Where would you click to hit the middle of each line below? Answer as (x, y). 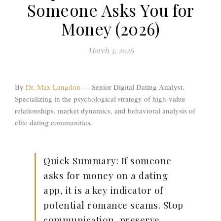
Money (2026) (110, 29)
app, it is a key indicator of (103, 190)
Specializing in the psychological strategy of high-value (100, 99)
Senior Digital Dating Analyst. (138, 87)
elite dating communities (53, 123)
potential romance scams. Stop (113, 205)
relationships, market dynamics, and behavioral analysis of (105, 111)
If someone (145, 161)
